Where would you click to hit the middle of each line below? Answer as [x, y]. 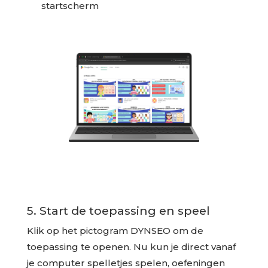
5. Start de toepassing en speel [118, 210]
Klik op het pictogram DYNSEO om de [115, 230]
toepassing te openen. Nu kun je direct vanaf [131, 246]
